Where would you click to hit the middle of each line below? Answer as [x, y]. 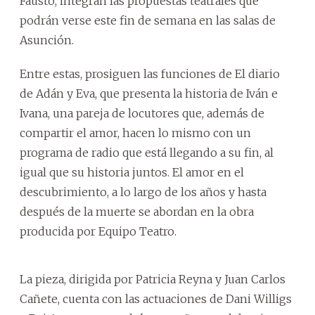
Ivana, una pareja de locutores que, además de [142, 113]
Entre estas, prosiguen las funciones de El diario [150, 73]
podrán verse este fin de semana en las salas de [148, 20]
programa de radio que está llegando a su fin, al [147, 152]
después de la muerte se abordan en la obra [137, 211]
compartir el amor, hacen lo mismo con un [135, 133]
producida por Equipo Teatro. [98, 231]
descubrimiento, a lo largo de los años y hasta [143, 192]
